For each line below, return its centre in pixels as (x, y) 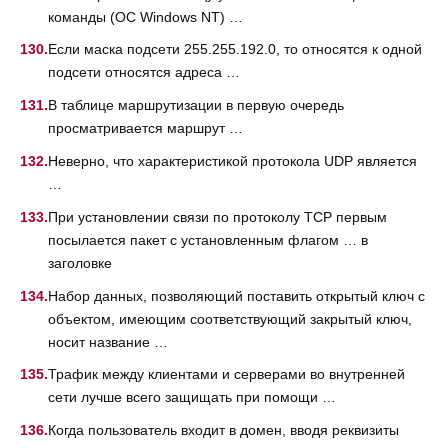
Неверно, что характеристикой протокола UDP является (232, 161)
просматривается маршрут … (145, 128)
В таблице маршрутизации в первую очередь (196, 105)
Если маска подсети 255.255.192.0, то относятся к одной (235, 49)
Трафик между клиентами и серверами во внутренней (226, 374)
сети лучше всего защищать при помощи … (192, 397)
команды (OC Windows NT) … (145, 16)
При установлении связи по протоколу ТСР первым (217, 216)
